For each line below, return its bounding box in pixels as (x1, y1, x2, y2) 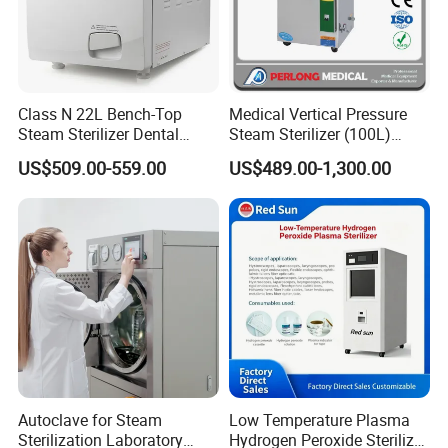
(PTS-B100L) (228, 143, 320, 166)
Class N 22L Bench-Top (18, 103, 183, 126)
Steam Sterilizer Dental (18, 123, 180, 146)
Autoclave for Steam (18, 408, 163, 431)
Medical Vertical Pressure (228, 103, 407, 126)
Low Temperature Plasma (228, 408, 410, 431)
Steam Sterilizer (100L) (228, 123, 391, 146)
